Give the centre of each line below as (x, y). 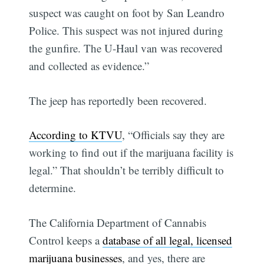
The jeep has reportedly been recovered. (118, 100)
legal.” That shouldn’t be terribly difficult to (127, 170)
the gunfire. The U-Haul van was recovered (126, 48)
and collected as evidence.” (93, 66)
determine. (53, 188)
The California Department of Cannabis (118, 222)
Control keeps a (66, 240)
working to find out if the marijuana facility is (131, 153)
